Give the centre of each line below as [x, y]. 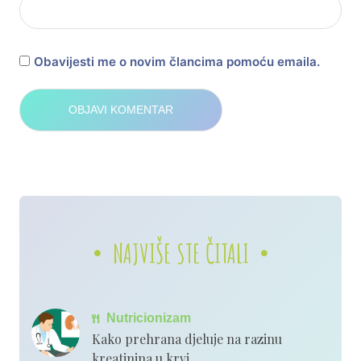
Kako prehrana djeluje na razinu [187, 338]
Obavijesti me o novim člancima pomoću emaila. [177, 62]
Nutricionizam [147, 317]
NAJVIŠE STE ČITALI [180, 253]
